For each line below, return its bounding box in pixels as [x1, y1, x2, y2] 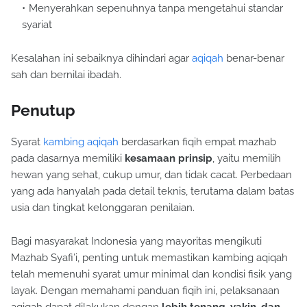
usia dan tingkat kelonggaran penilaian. [11, 201, 195, 214]
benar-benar [223, 52, 284, 65]
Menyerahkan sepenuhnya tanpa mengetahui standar [29, 2, 283, 15]
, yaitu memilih [212, 152, 281, 165]
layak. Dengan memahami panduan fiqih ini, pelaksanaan [11, 284, 280, 297]
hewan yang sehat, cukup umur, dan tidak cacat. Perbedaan [11, 169, 292, 182]
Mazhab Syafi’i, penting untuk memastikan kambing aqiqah [11, 251, 288, 265]
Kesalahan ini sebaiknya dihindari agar [11, 52, 192, 65]
